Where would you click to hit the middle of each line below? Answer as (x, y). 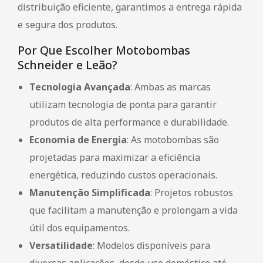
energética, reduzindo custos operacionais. (123, 175)
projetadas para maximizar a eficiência (115, 157)
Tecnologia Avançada (80, 87)
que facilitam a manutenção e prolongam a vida (134, 210)
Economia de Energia (78, 139)
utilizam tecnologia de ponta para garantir (123, 104)
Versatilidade (61, 245)
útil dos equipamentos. (80, 227)
